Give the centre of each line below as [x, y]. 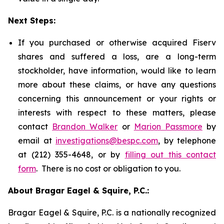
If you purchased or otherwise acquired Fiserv [117, 42]
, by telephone [187, 140]
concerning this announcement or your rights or [117, 98]
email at [37, 140]
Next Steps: [32, 20]
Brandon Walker [85, 126]
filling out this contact [170, 154]
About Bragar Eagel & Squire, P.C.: [78, 190]
